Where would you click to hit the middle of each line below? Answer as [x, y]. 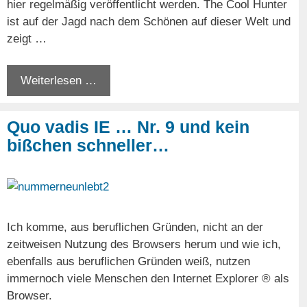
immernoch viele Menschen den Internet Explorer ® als [148, 278]
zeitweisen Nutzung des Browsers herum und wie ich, [144, 244]
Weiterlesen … [59, 80]
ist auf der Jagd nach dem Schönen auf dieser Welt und [149, 22]
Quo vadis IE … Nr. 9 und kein [128, 126]
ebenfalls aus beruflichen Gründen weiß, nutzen [128, 261]
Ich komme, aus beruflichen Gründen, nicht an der [135, 227]
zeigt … [27, 39]
